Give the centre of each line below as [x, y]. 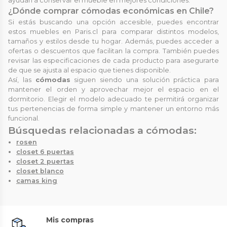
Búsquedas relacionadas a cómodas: [102, 130]
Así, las [22, 80]
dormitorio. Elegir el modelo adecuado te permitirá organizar [113, 99]
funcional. [24, 119]
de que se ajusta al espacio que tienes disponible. [89, 70]
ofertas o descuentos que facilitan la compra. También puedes [113, 51]
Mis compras [70, 220]
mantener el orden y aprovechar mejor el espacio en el [113, 90]
